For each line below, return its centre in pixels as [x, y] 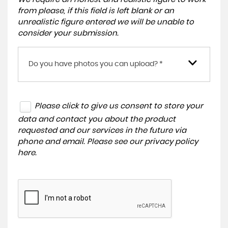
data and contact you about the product [97, 119]
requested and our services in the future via [102, 130]
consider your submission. [68, 33]
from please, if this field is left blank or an [96, 11]
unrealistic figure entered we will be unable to [106, 22]
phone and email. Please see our [81, 141]
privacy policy [171, 141]
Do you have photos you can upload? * [96, 64]
